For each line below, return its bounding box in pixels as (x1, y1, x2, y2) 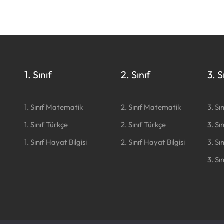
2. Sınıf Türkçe (120, 120, 166, 129)
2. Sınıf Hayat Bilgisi (120, 137, 185, 147)
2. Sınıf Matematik (120, 102, 181, 112)
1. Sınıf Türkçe (24, 120, 68, 129)
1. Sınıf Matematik (24, 102, 83, 112)
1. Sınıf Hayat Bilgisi (24, 137, 87, 147)
